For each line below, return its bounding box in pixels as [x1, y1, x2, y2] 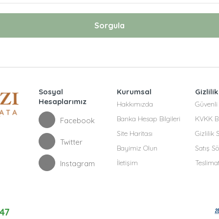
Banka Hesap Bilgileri [116, 114, 180, 123]
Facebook [60, 116, 95, 125]
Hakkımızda [116, 100, 153, 109]
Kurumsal [116, 87, 152, 96]
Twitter [60, 137, 83, 147]
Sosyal [38, 87, 63, 96]
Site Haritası [116, 129, 153, 138]
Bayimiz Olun [116, 144, 157, 153]
